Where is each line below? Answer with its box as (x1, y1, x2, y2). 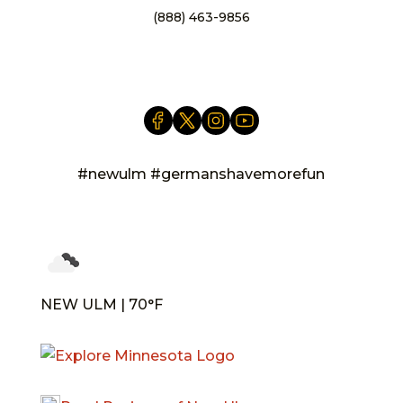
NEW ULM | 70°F (40, 295, 163, 313)
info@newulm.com (139, 33, 263, 50)
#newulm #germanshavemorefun (77, 165, 326, 183)
